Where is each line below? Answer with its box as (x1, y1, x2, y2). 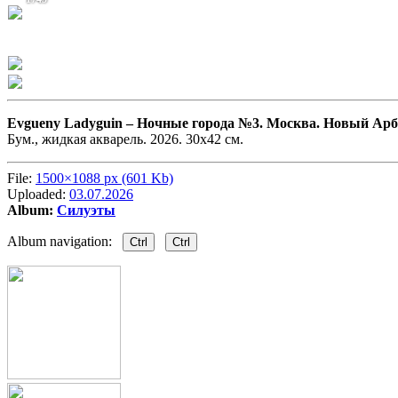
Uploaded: (7, 187, 69, 203)
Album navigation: (7, 234, 123, 250)
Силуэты (57, 203, 115, 219)
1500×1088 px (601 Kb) (36, 171, 173, 187)
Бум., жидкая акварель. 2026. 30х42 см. (7, 131, 243, 147)
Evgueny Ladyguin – (7, 115, 137, 131)
